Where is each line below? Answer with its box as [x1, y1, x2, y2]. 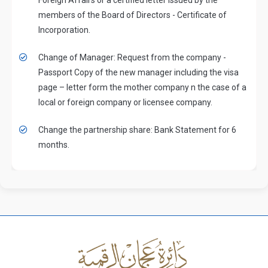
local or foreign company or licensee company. [38, 97, 213, 107]
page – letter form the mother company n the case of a [38, 82, 247, 92]
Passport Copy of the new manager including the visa [38, 67, 239, 77]
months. [38, 139, 70, 150]
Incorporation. [38, 25, 91, 35]
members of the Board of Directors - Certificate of [38, 10, 227, 20]
